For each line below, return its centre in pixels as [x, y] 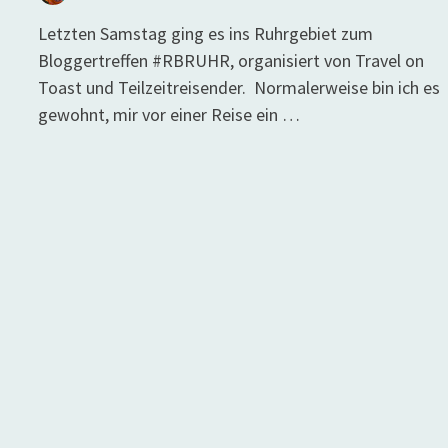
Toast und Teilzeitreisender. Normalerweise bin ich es [239, 88]
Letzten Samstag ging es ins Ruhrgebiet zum [206, 34]
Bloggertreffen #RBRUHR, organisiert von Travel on [231, 61]
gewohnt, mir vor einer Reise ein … [169, 115]
